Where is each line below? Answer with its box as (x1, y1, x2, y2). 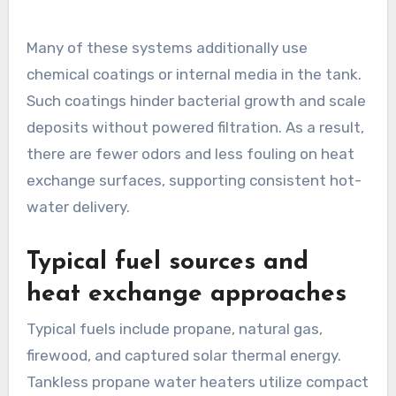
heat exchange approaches (26, 281, 346, 307)
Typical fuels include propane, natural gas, (26, 319, 323, 338)
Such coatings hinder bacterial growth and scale (26, 91, 366, 110)
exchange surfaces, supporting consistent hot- (26, 171, 362, 189)
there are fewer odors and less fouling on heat (26, 144, 354, 163)
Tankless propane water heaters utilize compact (26, 372, 369, 391)
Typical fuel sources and (26, 249, 308, 275)
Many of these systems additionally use (26, 38, 308, 57)
